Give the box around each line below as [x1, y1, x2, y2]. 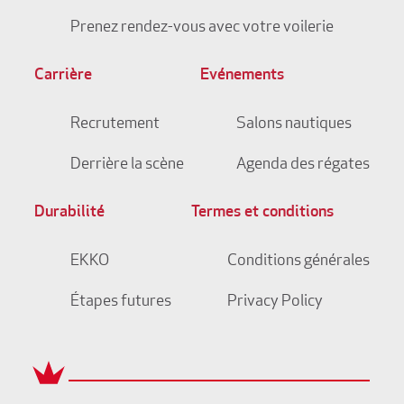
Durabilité [33, 203, 105, 221]
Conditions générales [226, 252, 370, 270]
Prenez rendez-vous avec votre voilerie [69, 18, 334, 36]
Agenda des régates [235, 155, 370, 173]
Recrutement [69, 115, 160, 133]
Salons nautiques [235, 115, 352, 133]
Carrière [33, 66, 92, 84]
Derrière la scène [69, 155, 184, 173]
